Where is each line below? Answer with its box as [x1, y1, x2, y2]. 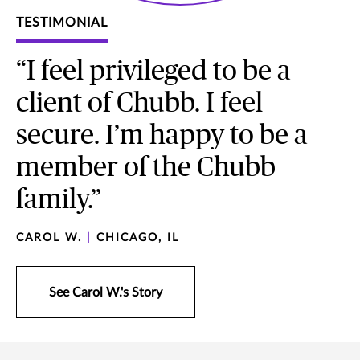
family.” [16, 186, 101, 214]
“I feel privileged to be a [16, 57, 291, 85]
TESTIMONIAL [16, 15, 108, 29]
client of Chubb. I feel [16, 89, 263, 117]
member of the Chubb [16, 153, 276, 182]
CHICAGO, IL [92, 231, 179, 243]
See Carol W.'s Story [49, 285, 162, 299]
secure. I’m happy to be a [16, 121, 308, 149]
